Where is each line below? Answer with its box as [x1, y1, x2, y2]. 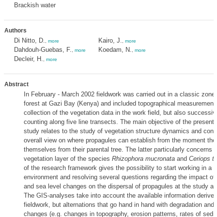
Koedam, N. [98, 46, 132, 53]
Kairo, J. [98, 37, 122, 44]
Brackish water [14, 1, 56, 9]
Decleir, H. [14, 55, 43, 62]
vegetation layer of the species [23, 155, 112, 162]
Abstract [4, 81, 29, 88]
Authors [4, 27, 27, 34]
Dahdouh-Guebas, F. [14, 46, 72, 53]
